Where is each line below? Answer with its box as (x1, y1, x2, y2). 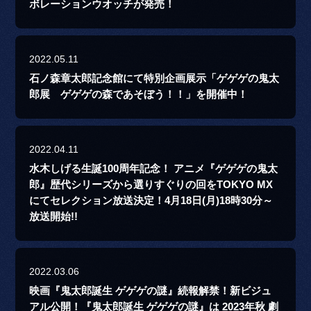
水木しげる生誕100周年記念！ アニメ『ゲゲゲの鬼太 (29, 163, 278, 175)
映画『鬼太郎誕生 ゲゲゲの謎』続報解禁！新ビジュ (29, 285, 272, 297)
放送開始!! (29, 211, 78, 223)
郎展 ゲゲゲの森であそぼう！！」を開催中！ (29, 89, 249, 101)
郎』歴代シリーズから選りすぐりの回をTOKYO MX (29, 179, 274, 191)
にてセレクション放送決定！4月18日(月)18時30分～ (29, 195, 274, 207)
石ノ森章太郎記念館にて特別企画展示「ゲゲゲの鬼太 (29, 73, 280, 85)
